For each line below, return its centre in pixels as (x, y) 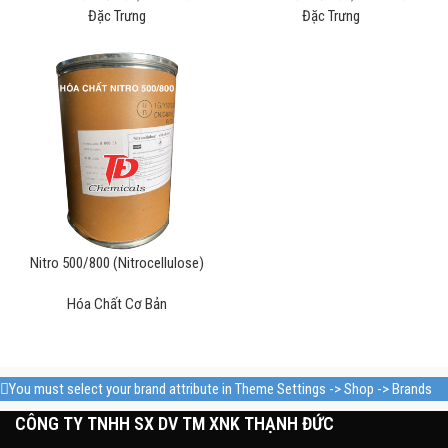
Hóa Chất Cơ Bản (117, 304)
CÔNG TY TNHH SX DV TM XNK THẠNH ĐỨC (174, 423)
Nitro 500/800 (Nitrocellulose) (117, 263)
